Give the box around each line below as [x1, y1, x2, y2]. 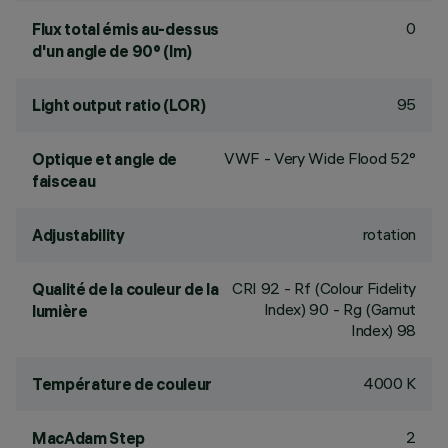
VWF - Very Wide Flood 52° [224, 148, 416, 168]
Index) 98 [350, 320, 416, 340]
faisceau [32, 171, 96, 191]
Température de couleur [32, 374, 212, 394]
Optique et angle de [32, 149, 177, 169]
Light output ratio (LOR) [32, 95, 206, 115]
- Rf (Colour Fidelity [280, 278, 416, 298]
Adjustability [32, 225, 125, 245]
